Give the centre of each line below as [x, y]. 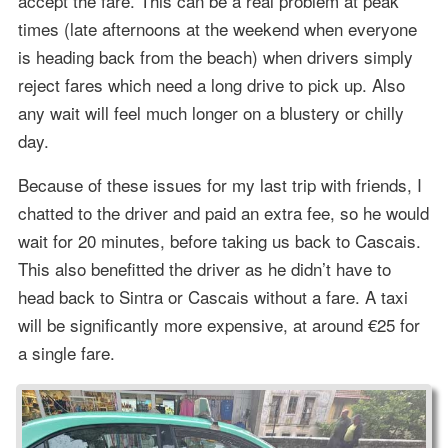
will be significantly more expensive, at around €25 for [218, 324]
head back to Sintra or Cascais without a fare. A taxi [212, 296]
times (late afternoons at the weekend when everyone [217, 28]
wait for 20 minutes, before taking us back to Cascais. [219, 240]
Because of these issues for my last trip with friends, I [219, 184]
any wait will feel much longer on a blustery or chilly [210, 112]
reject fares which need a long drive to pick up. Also [211, 84]
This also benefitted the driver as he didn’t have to [204, 268]
